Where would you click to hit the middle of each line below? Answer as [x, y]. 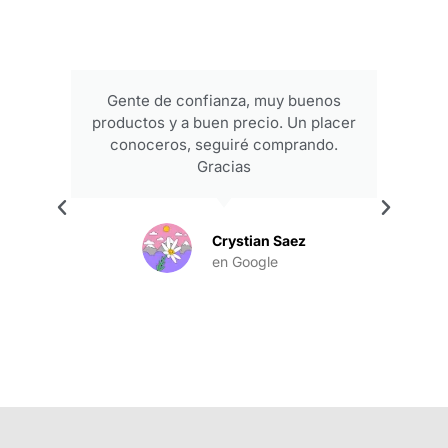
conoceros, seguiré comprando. [224, 145]
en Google [245, 262]
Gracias [224, 167]
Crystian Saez [259, 241]
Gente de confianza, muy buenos [224, 101]
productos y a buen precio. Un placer [224, 123]
